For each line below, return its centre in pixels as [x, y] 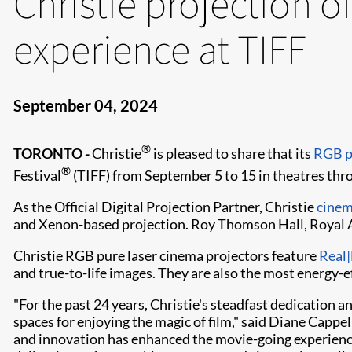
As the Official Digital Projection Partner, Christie [165, 207]
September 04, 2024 [86, 105]
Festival [37, 175]
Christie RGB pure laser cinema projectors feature [166, 255]
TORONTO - [51, 153]
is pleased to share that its [232, 153]
